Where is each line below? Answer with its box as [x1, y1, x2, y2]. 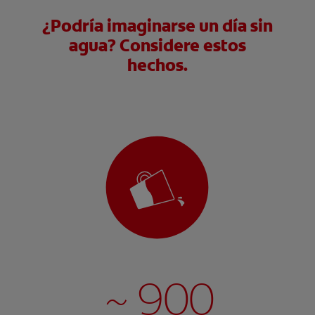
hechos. [127, 54, 188, 77]
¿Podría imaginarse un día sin [42, 15, 273, 37]
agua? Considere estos [69, 34, 246, 57]
